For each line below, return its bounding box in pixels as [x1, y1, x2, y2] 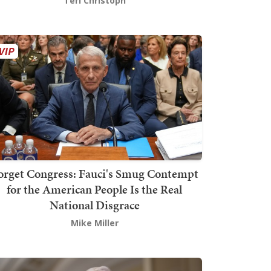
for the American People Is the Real [7, 180, 182, 198]
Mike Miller [70, 217, 119, 229]
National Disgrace [49, 196, 140, 214]
